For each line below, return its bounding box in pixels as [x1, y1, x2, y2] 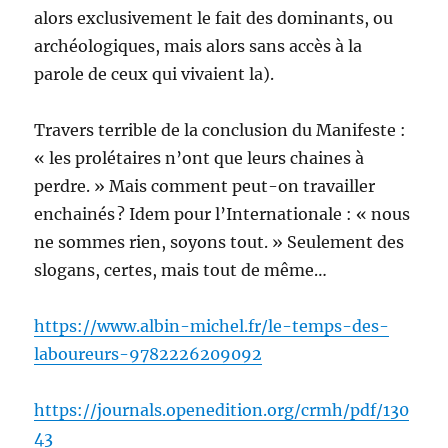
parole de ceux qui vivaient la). [34, 64, 275, 85]
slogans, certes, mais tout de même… [34, 260, 328, 281]
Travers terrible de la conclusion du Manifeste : [34, 120, 407, 141]
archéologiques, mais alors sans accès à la [34, 36, 363, 57]
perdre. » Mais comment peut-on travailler [34, 176, 376, 197]
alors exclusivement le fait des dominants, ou [34, 8, 394, 29]
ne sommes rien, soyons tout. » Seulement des [34, 232, 405, 253]
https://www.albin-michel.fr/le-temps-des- [34, 316, 390, 337]
